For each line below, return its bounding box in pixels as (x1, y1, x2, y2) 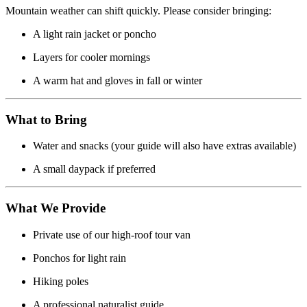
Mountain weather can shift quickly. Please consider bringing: (5, 4, 271, 16)
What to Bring (5, 112, 87, 127)
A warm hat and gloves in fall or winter (33, 74, 202, 86)
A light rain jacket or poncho (33, 27, 156, 40)
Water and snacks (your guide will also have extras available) (33, 140, 296, 152)
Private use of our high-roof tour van (33, 228, 191, 241)
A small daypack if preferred (33, 163, 156, 175)
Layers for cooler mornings (33, 51, 150, 63)
